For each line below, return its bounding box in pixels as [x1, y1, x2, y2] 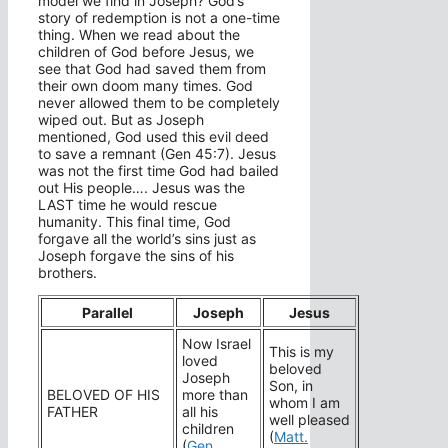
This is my [269, 343, 334, 361]
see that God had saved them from [38, 60, 266, 78]
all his [182, 403, 218, 421]
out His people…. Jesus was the [38, 179, 245, 197]
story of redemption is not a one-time [38, 9, 280, 27]
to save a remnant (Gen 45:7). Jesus [38, 145, 276, 163]
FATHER [47, 403, 98, 421]
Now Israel [182, 335, 251, 353]
